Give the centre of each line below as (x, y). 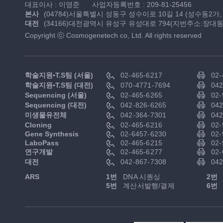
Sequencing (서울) (56, 95)
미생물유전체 (46, 115)
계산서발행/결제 (148, 186)
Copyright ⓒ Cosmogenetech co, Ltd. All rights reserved (113, 35)
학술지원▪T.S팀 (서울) (59, 75)
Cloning (38, 125)
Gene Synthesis (52, 134)
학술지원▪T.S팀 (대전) (59, 85)
